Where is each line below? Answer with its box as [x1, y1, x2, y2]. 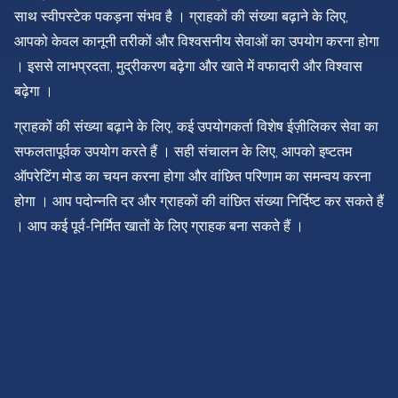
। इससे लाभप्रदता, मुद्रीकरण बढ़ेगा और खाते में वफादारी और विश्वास [14, 58, 362, 76]
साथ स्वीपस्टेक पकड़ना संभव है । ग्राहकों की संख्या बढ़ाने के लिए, [14, 8, 348, 27]
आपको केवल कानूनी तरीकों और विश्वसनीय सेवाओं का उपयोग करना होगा [14, 33, 379, 52]
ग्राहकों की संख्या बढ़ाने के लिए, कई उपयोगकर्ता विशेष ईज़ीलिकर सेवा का [14, 118, 378, 137]
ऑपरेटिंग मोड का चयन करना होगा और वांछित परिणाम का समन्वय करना [14, 168, 371, 187]
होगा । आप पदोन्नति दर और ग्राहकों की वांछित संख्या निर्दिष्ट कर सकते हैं [14, 193, 384, 211]
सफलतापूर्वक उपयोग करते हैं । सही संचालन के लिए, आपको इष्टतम [14, 143, 352, 162]
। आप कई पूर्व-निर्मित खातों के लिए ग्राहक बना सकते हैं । [14, 218, 304, 236]
